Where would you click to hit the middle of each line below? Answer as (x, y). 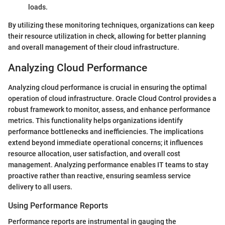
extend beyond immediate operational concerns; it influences (105, 142)
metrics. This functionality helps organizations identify (95, 120)
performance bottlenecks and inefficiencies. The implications (106, 131)
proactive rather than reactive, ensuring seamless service (99, 176)
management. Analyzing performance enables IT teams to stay (108, 164)
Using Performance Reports (58, 205)
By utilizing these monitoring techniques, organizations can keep (111, 25)
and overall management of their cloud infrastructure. (94, 47)
